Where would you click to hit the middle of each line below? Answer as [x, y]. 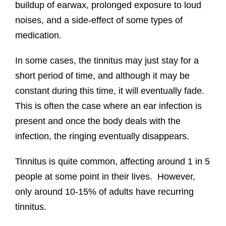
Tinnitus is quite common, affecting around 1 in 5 [112, 162]
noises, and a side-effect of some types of [99, 20]
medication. [38, 36]
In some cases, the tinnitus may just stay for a [107, 61]
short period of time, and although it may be [102, 76]
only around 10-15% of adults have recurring [104, 192]
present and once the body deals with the [98, 121]
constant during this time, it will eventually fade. [109, 91]
